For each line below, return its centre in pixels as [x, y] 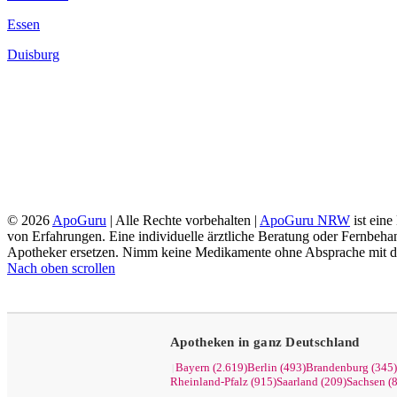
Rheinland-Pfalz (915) [223, 381]
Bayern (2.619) [211, 367]
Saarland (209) [311, 381]
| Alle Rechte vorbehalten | [183, 220]
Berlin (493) [276, 367]
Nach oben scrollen [61, 268]
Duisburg [33, 55]
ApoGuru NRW [305, 220]
